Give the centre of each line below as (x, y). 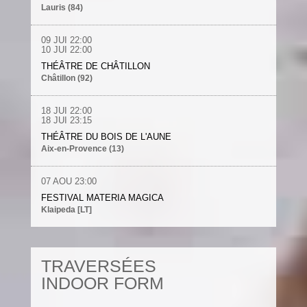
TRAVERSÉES (98, 266)
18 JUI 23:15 (66, 120)
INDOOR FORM (102, 283)
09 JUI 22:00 (66, 40)
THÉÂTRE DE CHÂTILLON (95, 66)
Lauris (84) (62, 8)
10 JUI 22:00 (66, 50)
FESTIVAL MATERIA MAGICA (102, 198)
